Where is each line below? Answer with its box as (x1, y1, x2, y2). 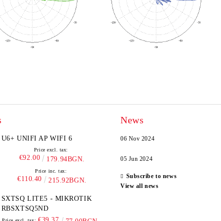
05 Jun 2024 (120, 155, 153, 162)
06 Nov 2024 (120, 135, 155, 142)
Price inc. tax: (35, 168, 67, 174)
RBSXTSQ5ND (1, 205, 49, 212)
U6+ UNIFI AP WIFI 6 (17, 135, 73, 142)
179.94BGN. (46, 155, 85, 163)
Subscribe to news (126, 173, 177, 180)
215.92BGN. (48, 177, 87, 184)
